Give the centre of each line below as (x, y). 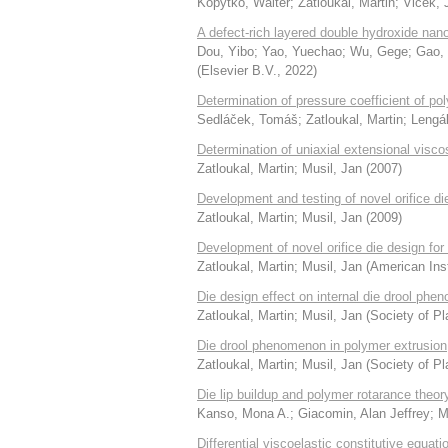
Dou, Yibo (225, 51)
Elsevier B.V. (239, 70)
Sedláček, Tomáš (247, 119)
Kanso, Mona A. (243, 413)
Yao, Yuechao (302, 51)
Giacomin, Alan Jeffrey (364, 413)
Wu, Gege (379, 51)
